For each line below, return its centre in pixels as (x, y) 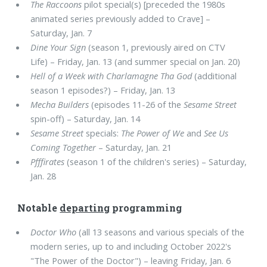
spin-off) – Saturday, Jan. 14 (86, 119)
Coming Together (63, 148)
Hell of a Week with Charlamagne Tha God (111, 76)
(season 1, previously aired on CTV (156, 47)
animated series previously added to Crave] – (121, 19)
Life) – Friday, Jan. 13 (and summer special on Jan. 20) (136, 62)
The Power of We (153, 133)
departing (85, 207)
